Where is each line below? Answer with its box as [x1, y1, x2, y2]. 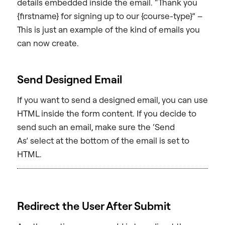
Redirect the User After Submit [17, 198, 171, 212]
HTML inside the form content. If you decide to [17, 107, 196, 119]
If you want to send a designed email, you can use [17, 94, 208, 105]
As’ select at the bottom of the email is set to [17, 135, 189, 146]
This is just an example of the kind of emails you [17, 24, 200, 35]
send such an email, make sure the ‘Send [17, 121, 175, 132]
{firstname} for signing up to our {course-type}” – [17, 10, 202, 21]
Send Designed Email [17, 72, 122, 86]
